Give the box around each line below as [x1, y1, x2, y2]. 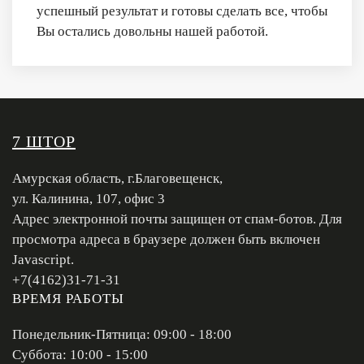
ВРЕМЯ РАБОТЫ [12, 290, 124, 306]
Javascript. [12, 251, 74, 267]
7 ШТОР [12, 132, 76, 150]
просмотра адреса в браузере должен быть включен [12, 231, 320, 247]
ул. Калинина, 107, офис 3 [12, 190, 165, 206]
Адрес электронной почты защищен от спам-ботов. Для [12, 210, 342, 227]
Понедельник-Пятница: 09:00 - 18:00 [12, 326, 232, 342]
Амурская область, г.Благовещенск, [12, 170, 223, 186]
